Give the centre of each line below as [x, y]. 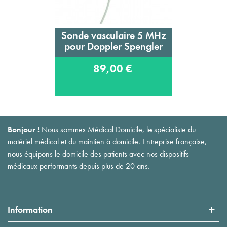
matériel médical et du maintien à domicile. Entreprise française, [107, 142]
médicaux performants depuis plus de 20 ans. [79, 166]
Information [30, 210]
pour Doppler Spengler [113, 46]
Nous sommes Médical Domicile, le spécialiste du [118, 130]
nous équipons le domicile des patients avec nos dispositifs [98, 154]
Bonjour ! [24, 130]
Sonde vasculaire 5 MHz [113, 35]
